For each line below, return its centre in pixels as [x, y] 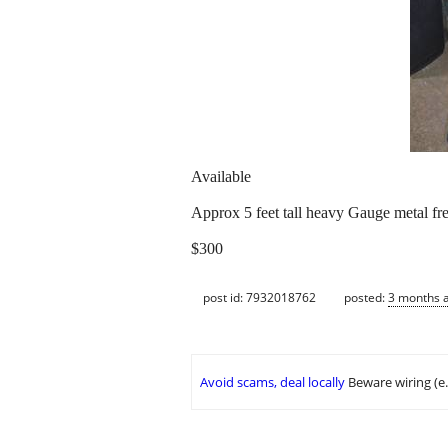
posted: [366, 297]
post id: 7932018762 [259, 297]
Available [221, 177]
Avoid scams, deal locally [272, 382]
